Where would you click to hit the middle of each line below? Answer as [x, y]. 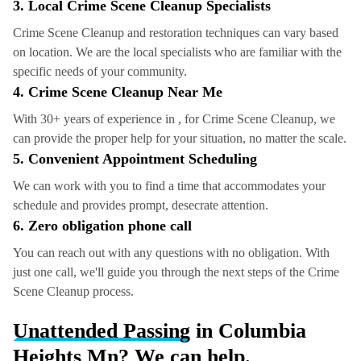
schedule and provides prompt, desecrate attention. [141, 205]
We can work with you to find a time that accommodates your [169, 185]
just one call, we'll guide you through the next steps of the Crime [176, 272]
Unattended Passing [102, 331]
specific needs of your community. [100, 71]
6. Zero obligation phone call [102, 225]
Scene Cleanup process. [73, 291]
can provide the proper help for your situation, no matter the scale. [180, 138]
